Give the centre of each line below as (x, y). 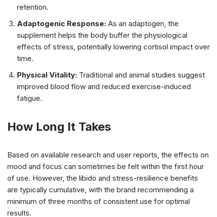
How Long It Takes (59, 126)
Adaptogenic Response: (62, 23)
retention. (33, 7)
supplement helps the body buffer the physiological (102, 35)
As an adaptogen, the (142, 23)
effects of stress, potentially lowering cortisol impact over (113, 46)
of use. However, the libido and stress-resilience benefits (103, 178)
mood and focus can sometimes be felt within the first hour (106, 166)
